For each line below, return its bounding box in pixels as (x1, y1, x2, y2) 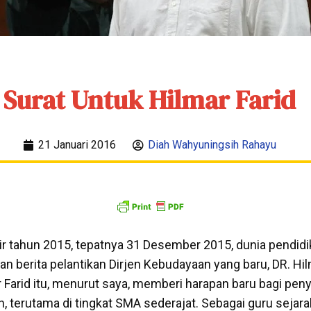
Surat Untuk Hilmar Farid (3, 81, 296, 118)
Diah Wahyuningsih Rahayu (148, 137, 277, 151)
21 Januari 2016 (38, 137, 117, 151)
